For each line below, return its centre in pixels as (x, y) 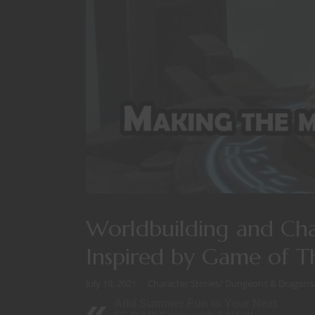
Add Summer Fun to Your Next (195, 304)
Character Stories (184, 284)
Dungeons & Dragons (269, 284)
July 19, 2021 (111, 284)
